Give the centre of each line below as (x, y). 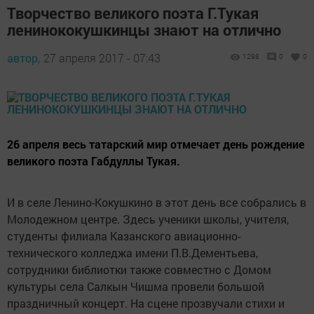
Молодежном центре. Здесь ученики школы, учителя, (148, 219)
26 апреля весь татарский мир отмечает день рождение (156, 144)
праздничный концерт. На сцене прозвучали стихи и (146, 303)
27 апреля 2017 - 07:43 (102, 58)
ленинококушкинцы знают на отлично (144, 30)
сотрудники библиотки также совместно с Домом (139, 269)
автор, (23, 58)
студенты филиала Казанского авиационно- (124, 236)
